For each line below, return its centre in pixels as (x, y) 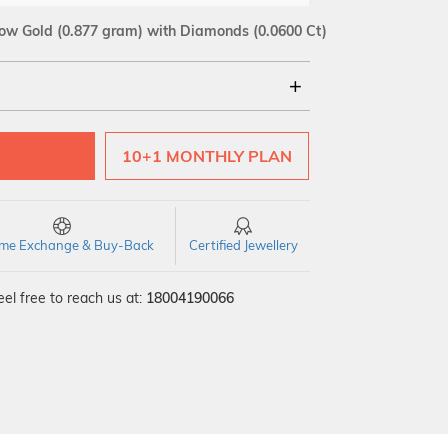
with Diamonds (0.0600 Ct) (235, 31)
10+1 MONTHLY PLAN (207, 156)
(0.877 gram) (100, 31)
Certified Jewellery (243, 245)
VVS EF (163, 175)
